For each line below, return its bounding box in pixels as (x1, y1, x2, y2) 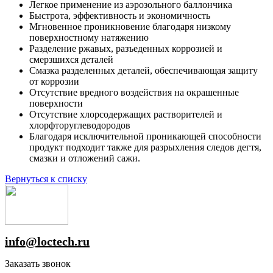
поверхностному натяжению (29, 32, 149, 43)
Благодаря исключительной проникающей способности (29, 131, 261, 142)
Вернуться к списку (5, 174, 87, 185)
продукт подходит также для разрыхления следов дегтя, (29, 142, 261, 153)
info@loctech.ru (5, 235, 90, 249)
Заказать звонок (5, 258, 71, 269)
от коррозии (29, 76, 79, 87)
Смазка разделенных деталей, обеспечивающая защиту (29, 65, 258, 76)
